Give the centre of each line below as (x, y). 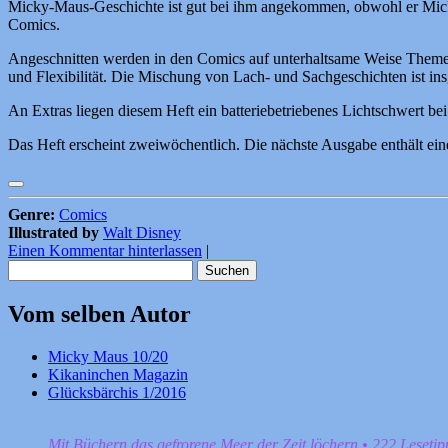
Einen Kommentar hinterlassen (105, 251)
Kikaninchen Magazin (118, 375)
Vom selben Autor (99, 314)
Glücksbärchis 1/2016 (117, 393)
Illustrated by (53, 233)
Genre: (31, 215)
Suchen (30, 268)
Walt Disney (142, 233)
